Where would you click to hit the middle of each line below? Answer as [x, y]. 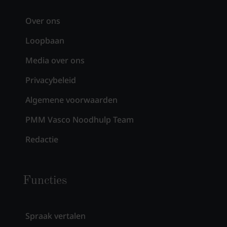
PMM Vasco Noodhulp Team [79, 119]
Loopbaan [45, 40]
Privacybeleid [50, 80]
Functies [45, 181]
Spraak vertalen [55, 216]
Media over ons [55, 60]
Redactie [42, 139]
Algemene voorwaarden [71, 100]
